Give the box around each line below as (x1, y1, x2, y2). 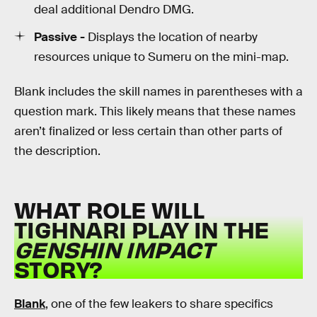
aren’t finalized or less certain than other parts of (14, 124, 282, 139)
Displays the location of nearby (88, 29, 258, 45)
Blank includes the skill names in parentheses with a (14, 84, 303, 100)
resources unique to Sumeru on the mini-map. (34, 49, 289, 64)
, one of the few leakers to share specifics (45, 296, 273, 311)
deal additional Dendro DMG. (34, 2, 194, 18)
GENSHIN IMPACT (14, 234, 214, 263)
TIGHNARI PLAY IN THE (14, 214, 270, 243)
